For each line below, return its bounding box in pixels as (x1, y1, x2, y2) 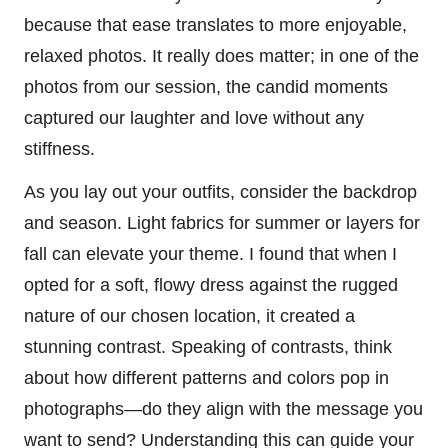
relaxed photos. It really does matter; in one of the (24, 45, 419, 66)
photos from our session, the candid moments (24, 76, 388, 97)
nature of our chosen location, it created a (24, 305, 355, 326)
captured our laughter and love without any (24, 107, 364, 128)
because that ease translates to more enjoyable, (24, 14, 407, 35)
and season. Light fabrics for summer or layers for (24, 212, 420, 233)
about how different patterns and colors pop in (24, 367, 389, 388)
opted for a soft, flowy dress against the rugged (24, 274, 398, 295)
